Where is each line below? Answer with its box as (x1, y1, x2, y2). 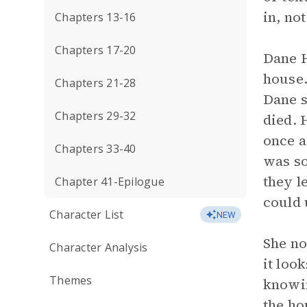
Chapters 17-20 (55, 42, 136, 58)
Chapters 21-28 (55, 75, 136, 90)
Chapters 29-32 (55, 108, 136, 123)
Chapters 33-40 (55, 141, 136, 156)
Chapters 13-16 (55, 10, 136, 25)
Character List (49, 207, 124, 222)
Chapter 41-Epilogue (55, 174, 164, 189)
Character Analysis (49, 240, 148, 255)
